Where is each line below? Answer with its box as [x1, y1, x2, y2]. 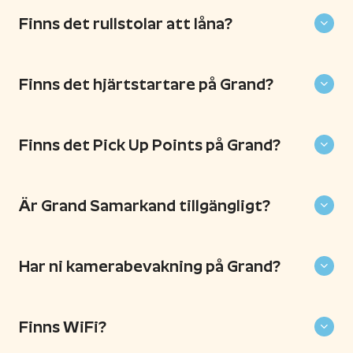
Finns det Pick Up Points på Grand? [19, 136, 281, 154]
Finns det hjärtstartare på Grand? [19, 75, 273, 93]
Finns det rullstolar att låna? [19, 14, 232, 32]
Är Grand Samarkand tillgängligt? [19, 196, 270, 214]
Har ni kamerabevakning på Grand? [19, 257, 281, 275]
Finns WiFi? [19, 318, 106, 336]
